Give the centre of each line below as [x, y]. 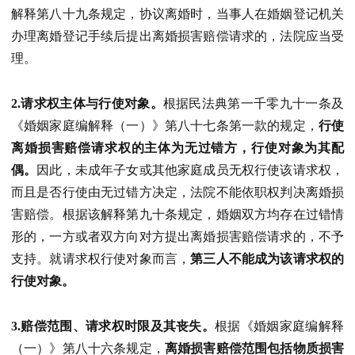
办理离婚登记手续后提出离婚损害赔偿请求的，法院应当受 [177, 36]
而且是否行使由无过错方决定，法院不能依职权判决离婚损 [177, 192]
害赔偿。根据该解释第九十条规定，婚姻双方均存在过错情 [177, 214]
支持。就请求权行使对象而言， [101, 258]
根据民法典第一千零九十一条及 [254, 103]
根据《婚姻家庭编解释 [280, 326]
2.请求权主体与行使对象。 [87, 103]
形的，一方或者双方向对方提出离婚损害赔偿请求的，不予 [177, 236]
